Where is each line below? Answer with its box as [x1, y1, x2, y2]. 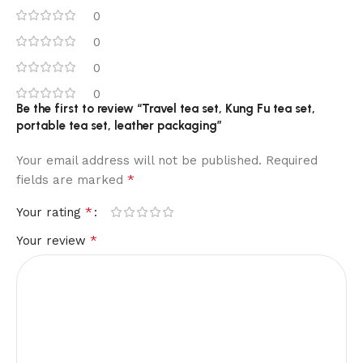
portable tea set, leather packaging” [16, 117, 222, 133]
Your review [16, 233, 90, 248]
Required [266, 152, 318, 168]
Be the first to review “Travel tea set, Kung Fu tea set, [16, 100, 315, 116]
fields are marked [16, 172, 127, 187]
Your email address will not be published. [16, 152, 262, 168]
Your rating [16, 204, 85, 220]
